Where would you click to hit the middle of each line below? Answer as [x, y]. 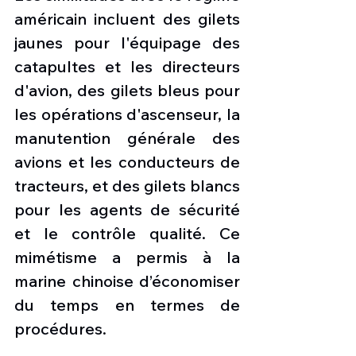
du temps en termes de [127, 304]
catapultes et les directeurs [127, 66]
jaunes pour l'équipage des [127, 42]
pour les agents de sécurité [127, 209]
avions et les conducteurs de [127, 161]
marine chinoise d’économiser [127, 281]
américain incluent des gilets [127, 18]
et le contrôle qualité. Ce [127, 233]
